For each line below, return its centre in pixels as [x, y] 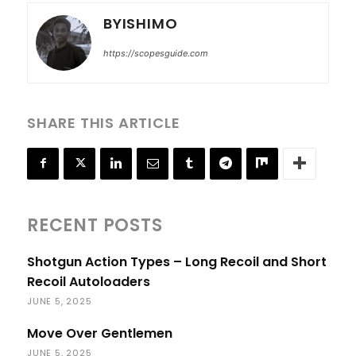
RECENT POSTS [95, 225]
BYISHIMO [141, 23]
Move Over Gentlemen [100, 333]
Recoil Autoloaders [89, 281]
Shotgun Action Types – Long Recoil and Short [177, 261]
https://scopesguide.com [156, 53]
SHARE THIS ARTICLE [104, 122]
